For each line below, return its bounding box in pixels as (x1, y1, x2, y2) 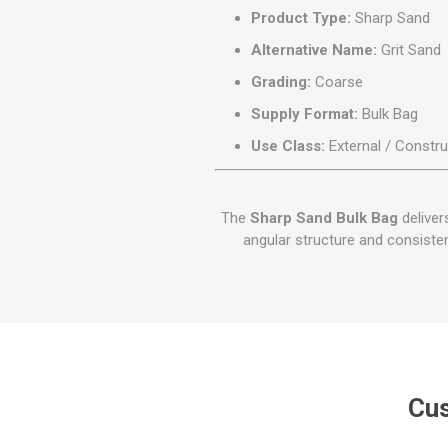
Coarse (311, 73, 364, 92)
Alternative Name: (251, 41, 378, 60)
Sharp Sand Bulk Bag (250, 209, 398, 228)
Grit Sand (377, 41, 442, 60)
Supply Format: (251, 105, 359, 124)
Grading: (251, 73, 312, 92)
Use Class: (251, 137, 326, 156)
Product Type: (251, 9, 352, 28)
